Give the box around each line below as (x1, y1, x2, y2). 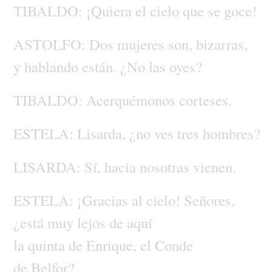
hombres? (202, 123, 260, 143)
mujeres (117, 33, 168, 54)
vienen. (192, 156, 236, 177)
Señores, (183, 189, 235, 210)
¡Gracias (76, 189, 132, 210)
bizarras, (195, 33, 248, 54)
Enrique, (86, 234, 140, 255)
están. (81, 56, 120, 76)
